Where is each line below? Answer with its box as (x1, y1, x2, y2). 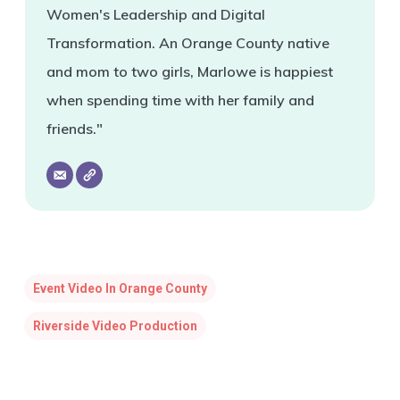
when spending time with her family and (46, 90, 314, 109)
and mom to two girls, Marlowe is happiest (46, 62, 333, 80)
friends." (46, 119, 103, 137)
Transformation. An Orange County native (46, 33, 329, 52)
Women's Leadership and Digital (46, 4, 265, 23)
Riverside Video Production (32, 318, 197, 333)
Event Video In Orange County (32, 280, 207, 296)
